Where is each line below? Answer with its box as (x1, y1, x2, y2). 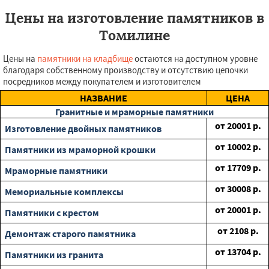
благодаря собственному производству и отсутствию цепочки (3, 64, 248, 76)
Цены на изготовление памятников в (5, 9, 264, 27)
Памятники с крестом (5, 207, 99, 219)
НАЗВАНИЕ (80, 92, 127, 104)
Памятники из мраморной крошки (5, 144, 156, 156)
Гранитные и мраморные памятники (55, 106, 214, 118)
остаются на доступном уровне (133, 53, 258, 65)
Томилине (99, 26, 170, 44)
